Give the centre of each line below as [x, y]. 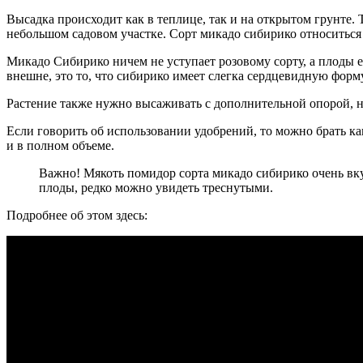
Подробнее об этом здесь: [77, 216]
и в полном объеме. [60, 146]
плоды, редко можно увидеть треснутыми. [156, 188]
